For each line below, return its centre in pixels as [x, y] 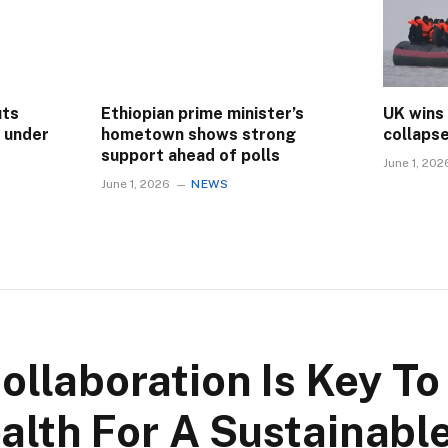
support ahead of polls [190, 156]
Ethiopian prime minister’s [202, 114]
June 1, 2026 [135, 184]
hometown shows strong [198, 135]
